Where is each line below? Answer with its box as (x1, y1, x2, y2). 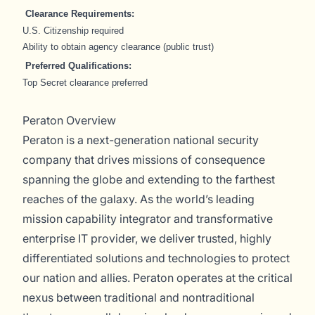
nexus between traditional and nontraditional (22, 290, 255, 304)
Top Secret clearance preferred (22, 77, 148, 88)
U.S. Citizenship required (22, 25, 124, 36)
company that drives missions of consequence (22, 153, 265, 167)
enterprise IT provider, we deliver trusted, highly (22, 231, 271, 245)
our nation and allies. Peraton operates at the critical (22, 271, 292, 285)
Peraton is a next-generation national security (22, 133, 259, 147)
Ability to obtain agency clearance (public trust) (22, 41, 214, 52)
